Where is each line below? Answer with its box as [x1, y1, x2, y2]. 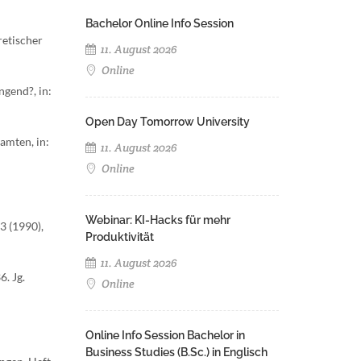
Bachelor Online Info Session [85, 17, 234, 30]
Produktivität [85, 230, 154, 243]
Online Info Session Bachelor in [85, 329, 245, 342]
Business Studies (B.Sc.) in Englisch [85, 346, 268, 359]
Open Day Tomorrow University [85, 115, 250, 128]
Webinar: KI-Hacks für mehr [85, 214, 230, 226]
